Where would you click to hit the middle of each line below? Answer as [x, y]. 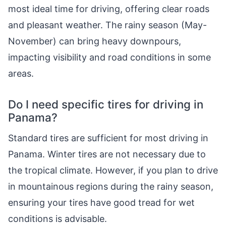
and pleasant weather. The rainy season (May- [107, 25]
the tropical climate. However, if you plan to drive [113, 170]
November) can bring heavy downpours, [95, 41]
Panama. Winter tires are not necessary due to [107, 154]
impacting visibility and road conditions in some [109, 57]
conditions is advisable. [58, 219]
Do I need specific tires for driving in [106, 104]
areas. [21, 73]
